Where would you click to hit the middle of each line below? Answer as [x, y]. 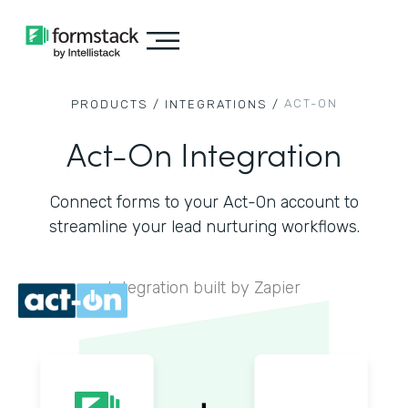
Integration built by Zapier [204, 288]
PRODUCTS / [115, 104]
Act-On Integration [204, 153]
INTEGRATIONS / [222, 104]
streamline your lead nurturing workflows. [204, 227]
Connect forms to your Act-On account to [204, 202]
